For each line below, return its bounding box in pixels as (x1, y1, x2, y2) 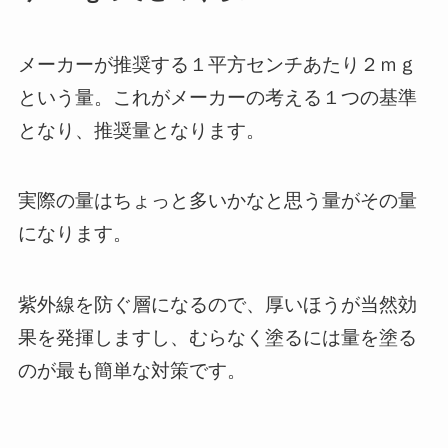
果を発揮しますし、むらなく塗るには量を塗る (17, 326, 417, 348)
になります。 (17, 223, 132, 245)
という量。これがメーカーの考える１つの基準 (17, 86, 417, 108)
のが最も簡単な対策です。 (17, 359, 246, 381)
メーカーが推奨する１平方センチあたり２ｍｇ (17, 53, 417, 75)
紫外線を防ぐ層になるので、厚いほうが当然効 (17, 293, 417, 315)
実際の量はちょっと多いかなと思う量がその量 (17, 190, 417, 212)
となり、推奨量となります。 (17, 119, 265, 141)
